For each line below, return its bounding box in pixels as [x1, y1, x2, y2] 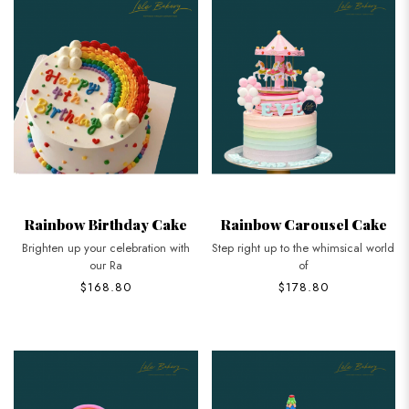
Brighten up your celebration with [21, 239, 190, 257]
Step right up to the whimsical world [212, 239, 395, 257]
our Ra [89, 257, 122, 275]
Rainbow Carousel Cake [219, 215, 387, 235]
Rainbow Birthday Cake [24, 215, 188, 235]
